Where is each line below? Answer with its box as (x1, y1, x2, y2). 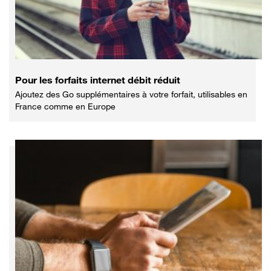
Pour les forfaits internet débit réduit (15, 73, 180, 86)
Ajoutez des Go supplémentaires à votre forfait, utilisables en (15, 88, 247, 99)
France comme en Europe (15, 100, 116, 111)
